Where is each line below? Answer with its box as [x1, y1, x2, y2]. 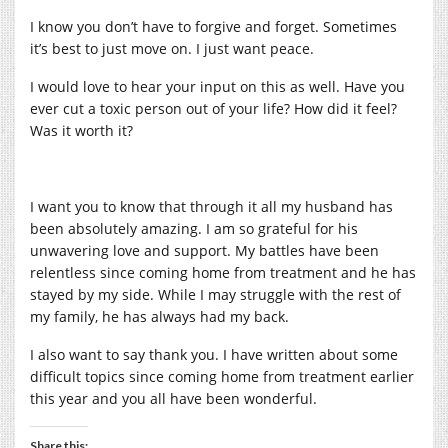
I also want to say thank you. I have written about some [30, 344, 398, 364]
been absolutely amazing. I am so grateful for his [30, 218, 358, 238]
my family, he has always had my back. [30, 306, 289, 326]
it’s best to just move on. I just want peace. [30, 38, 314, 58]
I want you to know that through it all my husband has [30, 196, 393, 216]
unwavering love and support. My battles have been [30, 240, 379, 260]
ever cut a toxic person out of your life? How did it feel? [30, 98, 397, 118]
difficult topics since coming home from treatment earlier [30, 366, 414, 386]
